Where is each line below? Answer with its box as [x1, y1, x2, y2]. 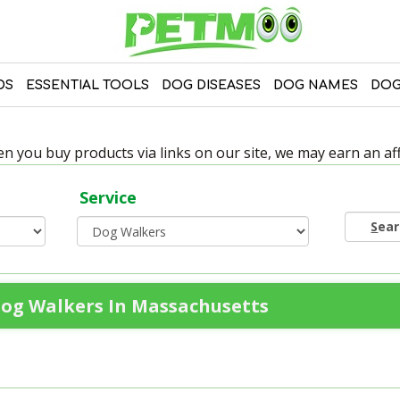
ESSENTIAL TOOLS [25, 79, 149, 92]
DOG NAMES [272, 79, 358, 92]
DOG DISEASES [161, 79, 261, 92]
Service [79, 187, 137, 208]
